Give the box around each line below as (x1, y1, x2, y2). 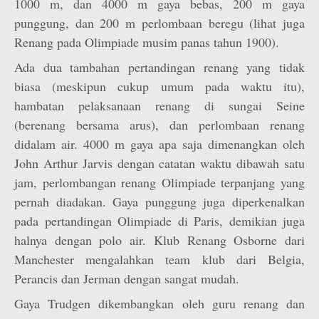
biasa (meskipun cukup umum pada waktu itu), (14, 78, 305, 95)
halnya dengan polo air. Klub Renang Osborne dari (14, 231, 305, 249)
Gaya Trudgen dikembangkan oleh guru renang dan (14, 295, 305, 312)
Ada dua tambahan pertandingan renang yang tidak (14, 58, 305, 75)
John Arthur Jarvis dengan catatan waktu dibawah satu (14, 155, 305, 172)
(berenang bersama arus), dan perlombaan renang (14, 116, 305, 133)
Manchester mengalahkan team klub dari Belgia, (14, 251, 305, 268)
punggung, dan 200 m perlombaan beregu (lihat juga (14, 14, 305, 31)
